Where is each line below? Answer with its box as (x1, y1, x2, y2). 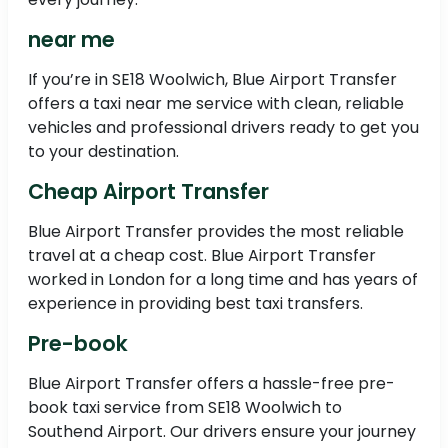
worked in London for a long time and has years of (28, 268, 418, 292)
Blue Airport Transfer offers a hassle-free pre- (28, 372, 395, 396)
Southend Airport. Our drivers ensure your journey (28, 420, 416, 444)
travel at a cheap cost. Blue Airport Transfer (28, 244, 376, 268)
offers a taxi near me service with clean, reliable (28, 92, 404, 116)
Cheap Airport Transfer (28, 177, 269, 207)
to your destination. (28, 140, 179, 164)
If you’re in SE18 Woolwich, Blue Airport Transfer (28, 68, 397, 92)
